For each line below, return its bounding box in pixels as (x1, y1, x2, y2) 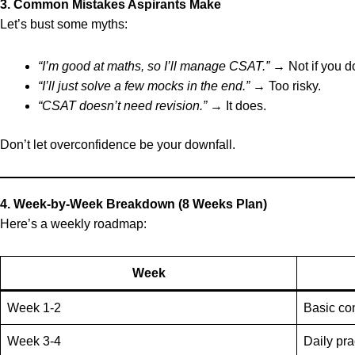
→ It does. (207, 99, 266, 113)
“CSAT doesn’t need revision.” (38, 99, 207, 113)
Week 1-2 (7, 301, 61, 315)
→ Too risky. (250, 79, 321, 93)
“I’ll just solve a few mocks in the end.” (38, 79, 250, 93)
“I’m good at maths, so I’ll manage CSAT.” (38, 59, 269, 73)
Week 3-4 (7, 334, 61, 348)
